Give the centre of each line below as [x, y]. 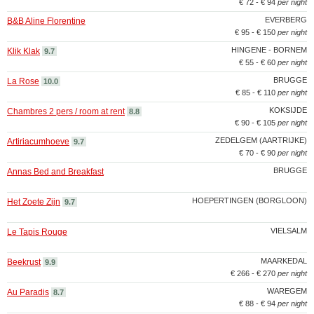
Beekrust [24, 262]
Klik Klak [23, 51]
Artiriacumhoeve [38, 142]
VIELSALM [289, 231]
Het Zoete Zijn [34, 202]
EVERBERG [286, 20]
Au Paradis [28, 292]
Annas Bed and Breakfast [55, 172]
